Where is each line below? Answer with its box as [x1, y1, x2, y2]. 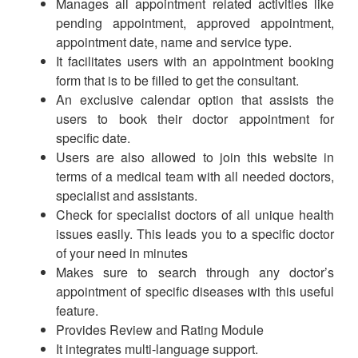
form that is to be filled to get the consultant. [56, 71, 299, 89]
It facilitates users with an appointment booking [56, 52, 334, 70]
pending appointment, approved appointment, [56, 14, 334, 32]
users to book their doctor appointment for [56, 109, 334, 128]
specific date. [56, 129, 130, 147]
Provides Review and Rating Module [56, 320, 264, 339]
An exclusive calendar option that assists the [56, 90, 334, 109]
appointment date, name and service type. [56, 33, 292, 51]
